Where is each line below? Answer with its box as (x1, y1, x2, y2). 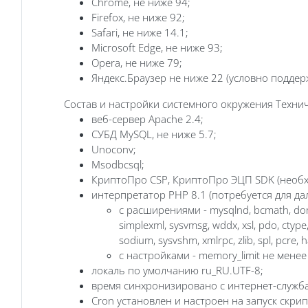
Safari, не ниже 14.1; (91, 25, 188, 39)
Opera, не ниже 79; (91, 55, 182, 69)
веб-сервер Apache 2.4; (91, 111, 203, 126)
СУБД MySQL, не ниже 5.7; (91, 126, 217, 141)
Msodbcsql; (91, 157, 144, 171)
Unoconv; (91, 142, 136, 156)
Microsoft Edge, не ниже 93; (91, 40, 223, 54)
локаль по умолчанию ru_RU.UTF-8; (91, 263, 263, 277)
